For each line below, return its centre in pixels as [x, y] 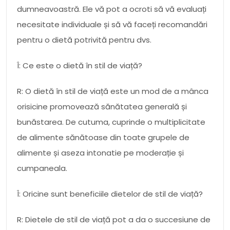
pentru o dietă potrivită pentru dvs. [84, 40]
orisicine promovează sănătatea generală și [102, 106]
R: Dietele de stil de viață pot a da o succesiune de [114, 219]
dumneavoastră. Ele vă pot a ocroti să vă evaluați [112, 9]
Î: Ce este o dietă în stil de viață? [80, 65]
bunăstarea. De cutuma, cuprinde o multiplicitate [111, 122]
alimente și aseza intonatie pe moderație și [100, 152]
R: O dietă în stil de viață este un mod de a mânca [113, 91]
